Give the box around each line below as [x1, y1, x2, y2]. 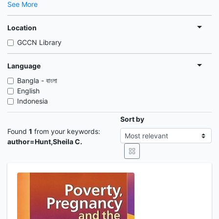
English [17, 87, 40, 95]
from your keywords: [32, 127, 100, 135]
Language [7, 61, 41, 70]
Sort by [120, 115, 145, 123]
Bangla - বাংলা [17, 76, 57, 85]
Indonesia [17, 97, 48, 105]
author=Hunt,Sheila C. [7, 137, 82, 146]
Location [7, 23, 37, 32]
